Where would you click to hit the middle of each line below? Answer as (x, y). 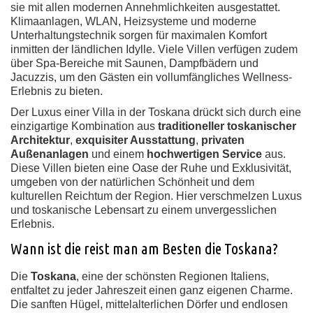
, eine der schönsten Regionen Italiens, (173, 276)
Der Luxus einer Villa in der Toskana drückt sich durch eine (156, 112)
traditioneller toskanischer (227, 126)
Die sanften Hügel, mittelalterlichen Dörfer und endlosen (149, 304)
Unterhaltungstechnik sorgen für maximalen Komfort (139, 35)
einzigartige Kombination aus (84, 126)
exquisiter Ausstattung (136, 140)
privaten (223, 140)
